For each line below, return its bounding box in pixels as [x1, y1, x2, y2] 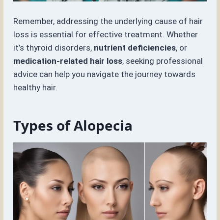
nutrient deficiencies [94, 43, 176, 53]
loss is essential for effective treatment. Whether [13, 29, 198, 40]
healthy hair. [13, 82, 58, 93]
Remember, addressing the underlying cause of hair [13, 16, 203, 27]
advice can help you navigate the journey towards [13, 69, 196, 80]
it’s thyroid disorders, [13, 43, 94, 53]
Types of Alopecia [13, 116, 133, 135]
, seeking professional [122, 56, 203, 66]
